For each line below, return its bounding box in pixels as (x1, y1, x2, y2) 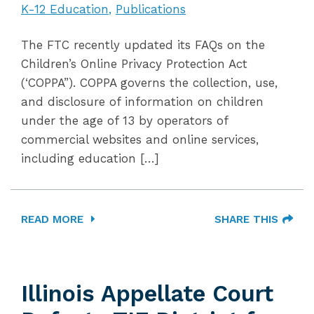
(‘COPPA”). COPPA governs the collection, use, (21, 76, 278, 90)
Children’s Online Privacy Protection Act (21, 57, 247, 71)
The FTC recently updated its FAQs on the (21, 38, 265, 52)
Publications (116, 2, 186, 16)
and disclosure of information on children (21, 95, 264, 109)
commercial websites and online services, (21, 132, 259, 146)
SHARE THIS (214, 213, 278, 226)
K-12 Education (21, 2, 109, 16)
